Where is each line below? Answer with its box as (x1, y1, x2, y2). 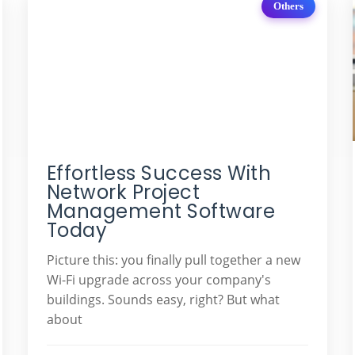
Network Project (46, 178, 200, 205)
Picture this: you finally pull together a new (46, 250, 300, 269)
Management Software (46, 197, 276, 224)
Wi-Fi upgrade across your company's (46, 270, 271, 288)
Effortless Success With (46, 159, 272, 186)
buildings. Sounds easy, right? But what (46, 290, 280, 308)
